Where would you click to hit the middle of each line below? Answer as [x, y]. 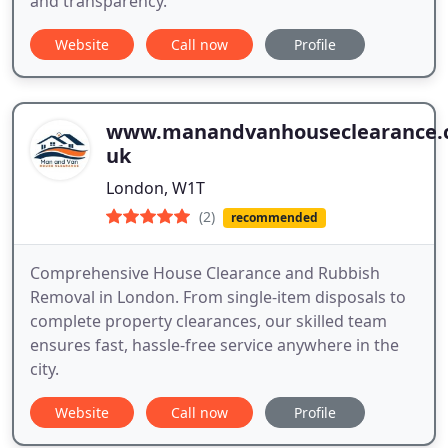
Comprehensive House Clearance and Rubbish [205, 273]
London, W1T [155, 187]
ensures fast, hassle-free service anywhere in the [214, 345]
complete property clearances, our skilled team [208, 321]
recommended [274, 217]
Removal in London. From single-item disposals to [218, 297]
